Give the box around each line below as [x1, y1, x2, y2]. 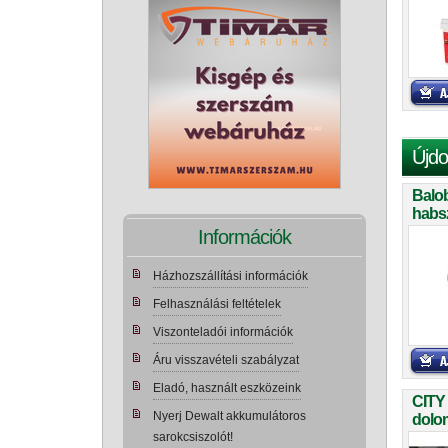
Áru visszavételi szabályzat [153, 353, 299, 367]
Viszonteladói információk [153, 325, 293, 339]
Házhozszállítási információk [153, 269, 308, 283]
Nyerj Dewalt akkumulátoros [153, 409, 306, 423]
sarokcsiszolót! [153, 430, 233, 444]
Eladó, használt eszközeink [153, 381, 301, 395]
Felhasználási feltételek [153, 297, 281, 311]
